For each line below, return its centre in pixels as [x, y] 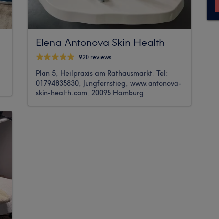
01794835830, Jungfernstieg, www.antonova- [109, 83]
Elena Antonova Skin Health [100, 42]
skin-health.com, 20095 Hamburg [90, 93]
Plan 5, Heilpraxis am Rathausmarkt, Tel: [102, 73]
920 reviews [95, 57]
